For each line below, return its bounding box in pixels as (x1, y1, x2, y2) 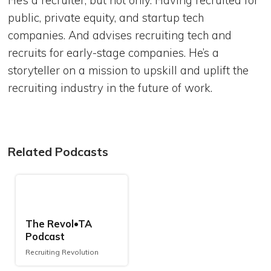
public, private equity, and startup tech (8, 10, 204, 25)
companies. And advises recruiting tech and (8, 28, 232, 43)
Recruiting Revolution (25, 247, 99, 256)
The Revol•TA (25, 218, 92, 230)
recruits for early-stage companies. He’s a (8, 45, 220, 60)
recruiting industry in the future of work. (8, 80, 213, 96)
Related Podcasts (8, 144, 109, 160)
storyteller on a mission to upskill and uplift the (8, 63, 249, 78)
